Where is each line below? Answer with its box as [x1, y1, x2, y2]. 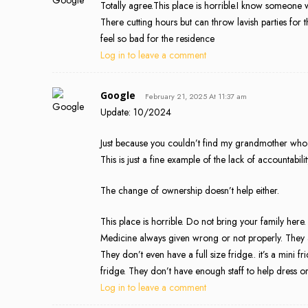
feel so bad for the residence [100, 31, 214, 45]
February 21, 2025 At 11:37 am [145, 90, 247, 102]
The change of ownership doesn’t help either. [100, 183, 279, 197]
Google [100, 88, 135, 102]
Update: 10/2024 [100, 104, 171, 119]
